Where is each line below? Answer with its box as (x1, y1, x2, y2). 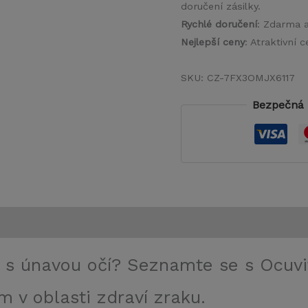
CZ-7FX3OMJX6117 (207, 72, 296, 84)
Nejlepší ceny (181, 36, 245, 48)
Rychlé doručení (181, 19, 258, 30)
